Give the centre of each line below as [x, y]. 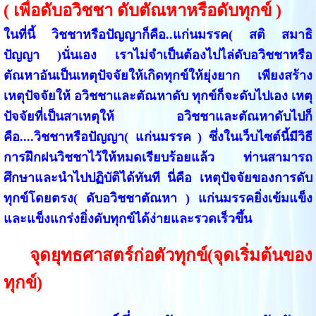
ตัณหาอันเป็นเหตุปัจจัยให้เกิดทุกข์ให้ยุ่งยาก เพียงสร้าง [158, 75]
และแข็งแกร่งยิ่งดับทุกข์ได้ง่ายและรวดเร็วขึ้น [127, 218]
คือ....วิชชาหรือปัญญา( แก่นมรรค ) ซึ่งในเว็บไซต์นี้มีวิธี [158, 136]
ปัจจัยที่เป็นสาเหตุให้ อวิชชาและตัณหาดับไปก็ [158, 116]
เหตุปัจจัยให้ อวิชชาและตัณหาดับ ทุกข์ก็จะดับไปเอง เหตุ [158, 96]
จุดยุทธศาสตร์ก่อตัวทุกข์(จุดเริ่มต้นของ [171, 255]
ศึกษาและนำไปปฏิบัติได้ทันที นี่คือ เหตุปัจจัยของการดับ [158, 177]
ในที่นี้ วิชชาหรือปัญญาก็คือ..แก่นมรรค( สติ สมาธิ [158, 34]
